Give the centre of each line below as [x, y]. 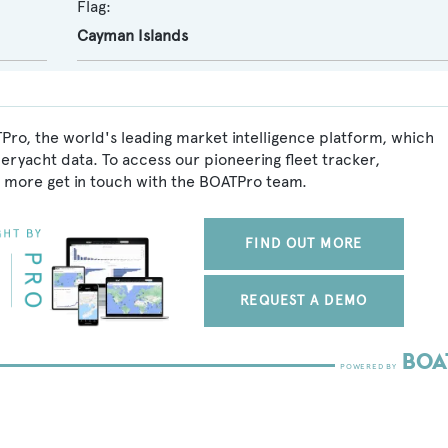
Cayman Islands [132, 35]
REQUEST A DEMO [303, 300]
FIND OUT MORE [303, 243]
